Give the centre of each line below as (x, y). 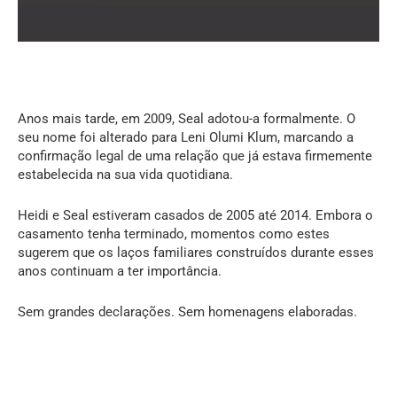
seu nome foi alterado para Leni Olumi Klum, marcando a (186, 137)
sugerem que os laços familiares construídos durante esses (196, 252)
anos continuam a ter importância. (120, 271)
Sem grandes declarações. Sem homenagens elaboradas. (187, 311)
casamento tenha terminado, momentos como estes (174, 234)
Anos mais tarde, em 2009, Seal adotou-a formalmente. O (187, 118)
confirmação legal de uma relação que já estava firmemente (195, 156)
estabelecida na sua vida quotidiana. (125, 174)
